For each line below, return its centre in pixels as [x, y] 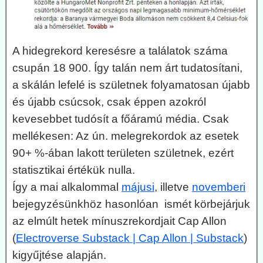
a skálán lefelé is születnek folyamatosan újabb [131, 85]
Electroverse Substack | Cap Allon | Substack [130, 238]
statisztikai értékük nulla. [74, 170]
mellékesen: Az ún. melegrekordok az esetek [126, 136]
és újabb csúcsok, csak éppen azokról [109, 102]
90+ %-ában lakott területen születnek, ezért [123, 153]
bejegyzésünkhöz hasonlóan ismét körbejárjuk [131, 204]
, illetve [173, 187]
